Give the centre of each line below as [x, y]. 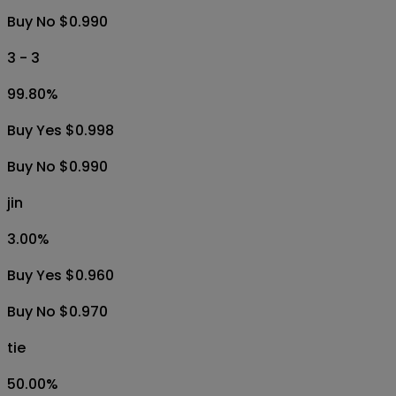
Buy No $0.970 [57, 311]
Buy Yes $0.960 [61, 275]
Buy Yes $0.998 [61, 130]
